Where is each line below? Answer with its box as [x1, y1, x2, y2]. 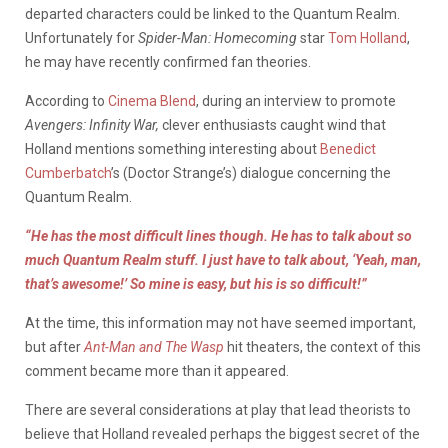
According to [25, 92, 108, 109]
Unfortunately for [25, 29, 138, 46]
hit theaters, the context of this [224, 338, 421, 355]
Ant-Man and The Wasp [84, 338, 224, 355]
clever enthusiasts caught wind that [162, 116, 386, 133]
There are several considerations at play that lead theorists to [25, 401, 411, 418]
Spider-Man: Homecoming [138, 29, 297, 46]
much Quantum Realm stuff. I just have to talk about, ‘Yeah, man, [25, 251, 421, 268]
